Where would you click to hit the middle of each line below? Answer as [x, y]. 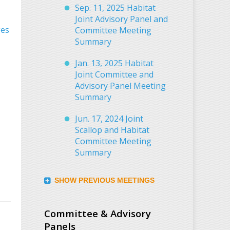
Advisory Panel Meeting [120, 86]
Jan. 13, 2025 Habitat [114, 63]
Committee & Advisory [98, 214]
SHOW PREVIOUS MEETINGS [104, 180]
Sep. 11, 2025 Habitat [115, 8]
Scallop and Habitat [112, 130]
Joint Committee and [114, 75]
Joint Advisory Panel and [121, 19]
